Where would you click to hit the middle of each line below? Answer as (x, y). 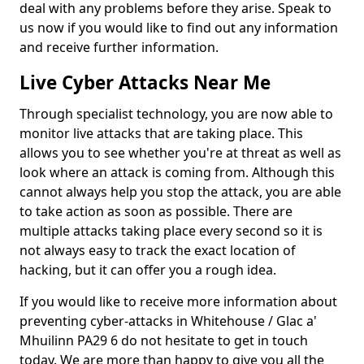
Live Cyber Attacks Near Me (145, 82)
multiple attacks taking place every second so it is (171, 231)
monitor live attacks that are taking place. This (161, 133)
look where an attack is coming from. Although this (177, 172)
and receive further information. (121, 47)
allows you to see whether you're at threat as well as (180, 153)
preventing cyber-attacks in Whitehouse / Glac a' (168, 321)
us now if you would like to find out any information (179, 28)
